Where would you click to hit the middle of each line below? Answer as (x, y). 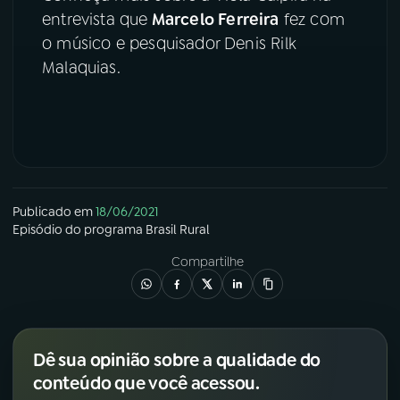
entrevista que (95, 20)
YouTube (78, 33)
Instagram (82, 78)
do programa (104, 230)
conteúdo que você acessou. (146, 383)
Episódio (37, 230)
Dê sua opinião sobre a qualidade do (177, 360)
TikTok (71, 123)
